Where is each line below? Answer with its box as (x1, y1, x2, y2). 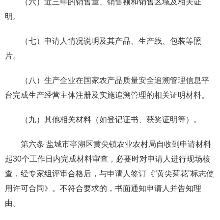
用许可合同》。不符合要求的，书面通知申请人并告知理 (5, 184, 201, 192)
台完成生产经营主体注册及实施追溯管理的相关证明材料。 (5, 90, 209, 99)
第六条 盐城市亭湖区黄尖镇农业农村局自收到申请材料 (21, 139, 211, 148)
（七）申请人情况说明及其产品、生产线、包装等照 (21, 36, 201, 45)
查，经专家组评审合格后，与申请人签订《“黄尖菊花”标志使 (5, 169, 214, 178)
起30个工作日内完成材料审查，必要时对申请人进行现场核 (5, 154, 210, 163)
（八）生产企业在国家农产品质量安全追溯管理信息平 (21, 76, 209, 84)
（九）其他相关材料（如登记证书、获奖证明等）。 (21, 115, 201, 124)
